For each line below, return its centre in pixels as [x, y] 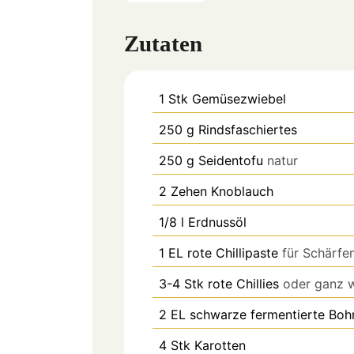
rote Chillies [243, 284]
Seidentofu [231, 161]
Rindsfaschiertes [248, 130]
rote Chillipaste [233, 253]
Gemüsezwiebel [239, 99]
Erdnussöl [217, 222]
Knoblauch [242, 192]
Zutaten [163, 44]
